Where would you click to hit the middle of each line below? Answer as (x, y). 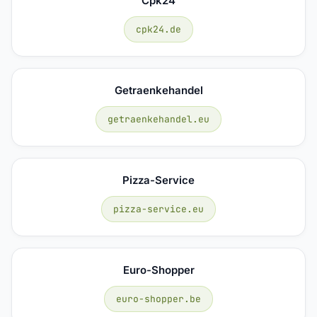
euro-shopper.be (158, 299)
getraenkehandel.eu (158, 119)
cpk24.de (158, 29)
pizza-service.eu (158, 209)
